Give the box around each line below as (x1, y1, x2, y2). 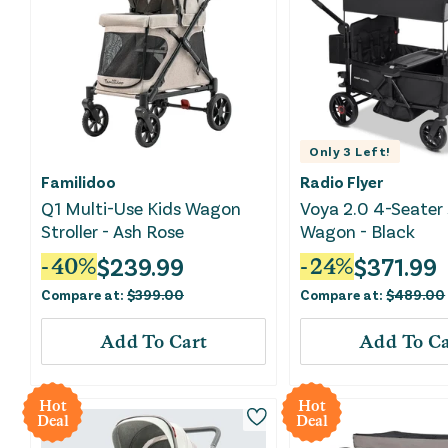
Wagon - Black (300, 220, 416, 243)
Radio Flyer (300, 172, 384, 192)
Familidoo (41, 172, 116, 192)
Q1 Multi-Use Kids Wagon (41, 197, 241, 220)
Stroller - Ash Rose (41, 220, 184, 243)
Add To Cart (99, 331, 208, 353)
